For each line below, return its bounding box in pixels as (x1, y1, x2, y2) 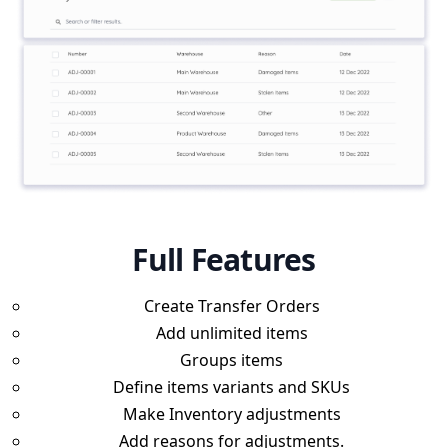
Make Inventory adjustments (122, 402, 341, 425)
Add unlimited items (155, 321, 308, 344)
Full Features (132, 238, 316, 280)
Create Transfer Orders (143, 294, 320, 317)
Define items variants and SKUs (113, 375, 350, 398)
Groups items (180, 348, 283, 371)
